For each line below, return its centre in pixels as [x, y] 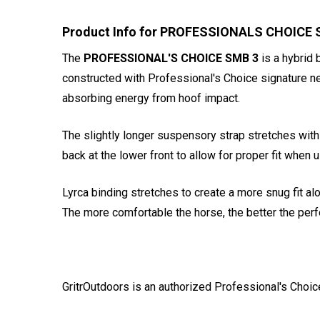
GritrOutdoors [96, 286]
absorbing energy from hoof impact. [151, 98]
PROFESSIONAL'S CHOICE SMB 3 [171, 58]
